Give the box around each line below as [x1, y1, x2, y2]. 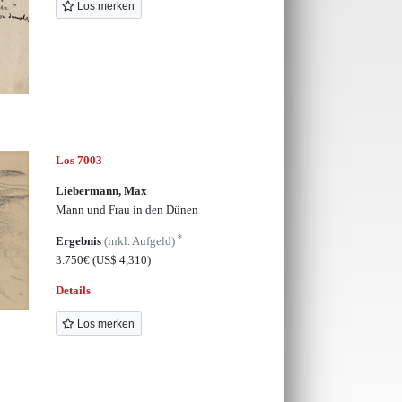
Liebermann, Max [55, 184, 147, 198]
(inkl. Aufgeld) [103, 233, 178, 248]
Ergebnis [55, 233, 104, 248]
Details [55, 283, 91, 297]
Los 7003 [55, 153, 102, 167]
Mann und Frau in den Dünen [55, 203, 198, 217]
